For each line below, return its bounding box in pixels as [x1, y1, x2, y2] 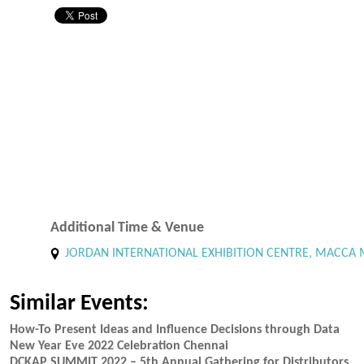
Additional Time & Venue [50, 220, 204, 236]
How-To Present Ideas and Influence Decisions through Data [10, 323, 340, 336]
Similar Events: [10, 292, 149, 315]
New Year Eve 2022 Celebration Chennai [10, 340, 228, 353]
